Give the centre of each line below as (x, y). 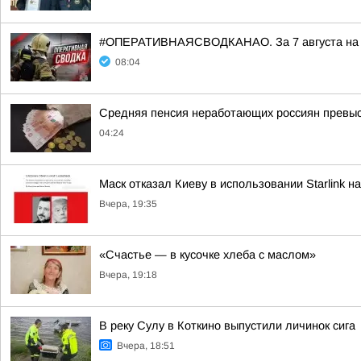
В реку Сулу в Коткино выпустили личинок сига (227, 326)
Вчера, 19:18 (128, 275)
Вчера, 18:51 (146, 346)
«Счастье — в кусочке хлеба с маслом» (207, 255)
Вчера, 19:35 (128, 204)
